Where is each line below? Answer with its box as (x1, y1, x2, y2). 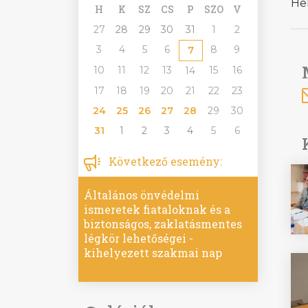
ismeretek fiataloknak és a (84, 202, 230, 217)
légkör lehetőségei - (84, 231, 193, 246)
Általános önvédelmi (84, 188, 199, 203)
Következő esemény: (106, 154, 222, 169)
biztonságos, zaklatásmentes (84, 217, 242, 232)
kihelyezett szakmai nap (84, 245, 222, 261)
